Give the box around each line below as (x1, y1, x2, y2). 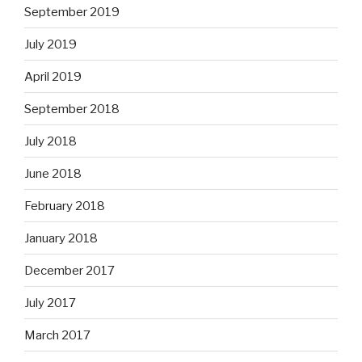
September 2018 (24, 101, 120, 116)
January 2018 (24, 230, 98, 246)
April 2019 (24, 69, 82, 84)
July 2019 (24, 36, 77, 52)
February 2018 (24, 198, 105, 213)
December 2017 (24, 263, 115, 278)
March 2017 (24, 327, 90, 343)
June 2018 (24, 166, 82, 181)
